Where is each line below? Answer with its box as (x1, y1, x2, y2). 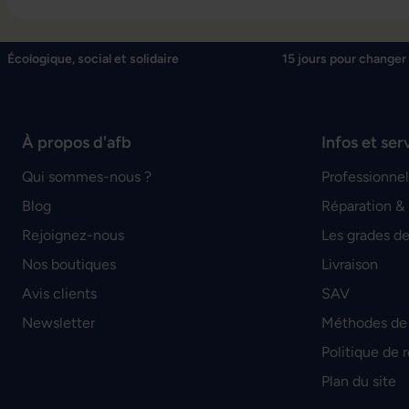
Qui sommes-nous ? (22, 168, 152, 185)
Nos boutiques (22, 256, 116, 273)
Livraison (321, 256, 378, 273)
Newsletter (22, 314, 95, 331)
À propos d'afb (22, 132, 131, 152)
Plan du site (321, 372, 396, 390)
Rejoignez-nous (22, 226, 124, 244)
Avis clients (22, 285, 97, 302)
